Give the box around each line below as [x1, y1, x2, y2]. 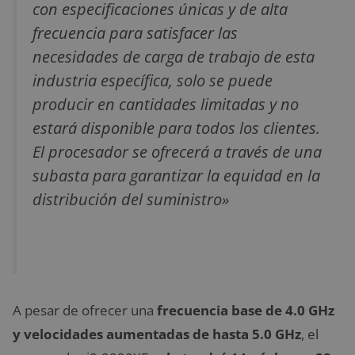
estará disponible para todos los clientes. [32, 116, 320, 139]
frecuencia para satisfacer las [32, 21, 238, 44]
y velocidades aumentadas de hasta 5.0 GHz [13, 325, 301, 343]
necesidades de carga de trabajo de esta [32, 44, 315, 67]
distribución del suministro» [32, 187, 229, 210]
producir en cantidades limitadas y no [32, 92, 299, 115]
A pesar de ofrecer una [13, 301, 157, 319]
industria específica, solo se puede [32, 68, 273, 91]
